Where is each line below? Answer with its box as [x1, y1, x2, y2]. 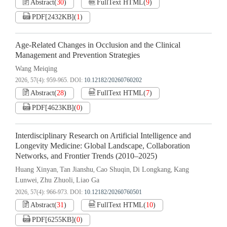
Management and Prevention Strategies [15, 51, 140, 60]
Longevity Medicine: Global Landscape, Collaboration [15, 141, 190, 151]
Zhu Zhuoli [40, 176, 73, 184]
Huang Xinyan [15, 166, 57, 174]
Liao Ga [76, 176, 99, 184]
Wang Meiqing [15, 65, 57, 73]
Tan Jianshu [60, 166, 93, 174]
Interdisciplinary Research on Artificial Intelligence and [15, 131, 191, 141]
